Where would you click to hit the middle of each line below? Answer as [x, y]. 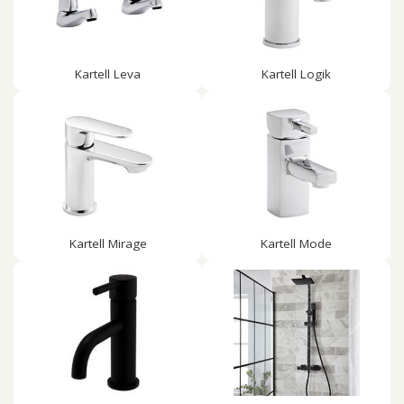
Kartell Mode [296, 243]
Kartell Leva [108, 74]
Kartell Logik [296, 74]
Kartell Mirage [108, 243]
